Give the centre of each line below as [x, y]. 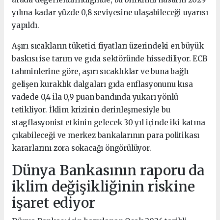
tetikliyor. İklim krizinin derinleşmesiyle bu [91, 110]
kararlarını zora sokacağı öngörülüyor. [82, 148]
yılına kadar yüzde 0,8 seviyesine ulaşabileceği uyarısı [110, 12]
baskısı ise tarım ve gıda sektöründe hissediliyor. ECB [110, 58]
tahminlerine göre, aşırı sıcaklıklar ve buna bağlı [100, 71]
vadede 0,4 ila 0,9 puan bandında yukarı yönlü [95, 97]
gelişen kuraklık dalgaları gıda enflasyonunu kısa [102, 84]
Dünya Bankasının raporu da [109, 170]
